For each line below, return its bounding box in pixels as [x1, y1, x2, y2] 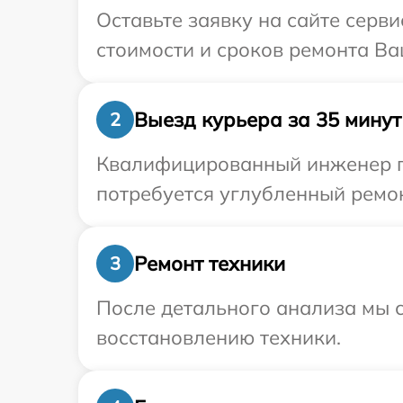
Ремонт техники [134, 250, 285, 276]
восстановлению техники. [96, 325, 341, 351]
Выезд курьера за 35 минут [134, 106, 401, 132]
